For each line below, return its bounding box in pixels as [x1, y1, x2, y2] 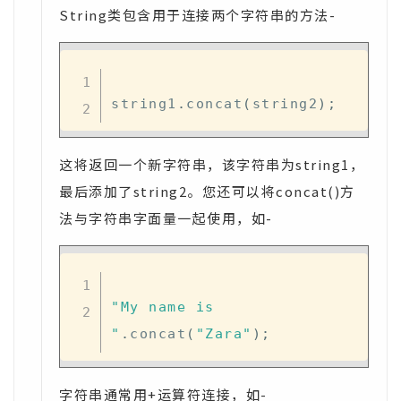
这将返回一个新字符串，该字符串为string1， [59, 155, 364, 174]
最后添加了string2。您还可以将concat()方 [59, 182, 355, 200]
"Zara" [195, 325, 252, 342]
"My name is [111, 298, 215, 315]
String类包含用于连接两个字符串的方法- [59, 5, 336, 24]
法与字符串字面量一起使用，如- [59, 209, 273, 227]
